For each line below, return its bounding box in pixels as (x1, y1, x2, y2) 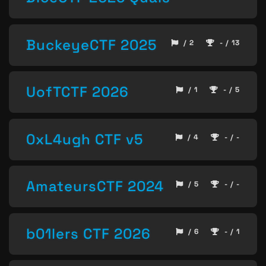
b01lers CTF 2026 (26, 224, 151, 243)
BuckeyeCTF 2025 (26, 35, 157, 54)
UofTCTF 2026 (26, 83, 129, 102)
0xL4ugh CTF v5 (26, 129, 143, 148)
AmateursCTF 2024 (26, 177, 164, 196)
